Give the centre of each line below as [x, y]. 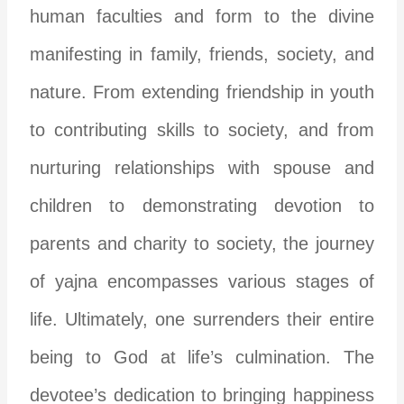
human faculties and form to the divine [202, 16]
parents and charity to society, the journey [202, 243]
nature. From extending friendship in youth [202, 92]
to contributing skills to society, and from [202, 129]
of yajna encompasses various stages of [202, 281]
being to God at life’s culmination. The [202, 357]
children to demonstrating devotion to [202, 205]
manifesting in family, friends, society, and [202, 54]
